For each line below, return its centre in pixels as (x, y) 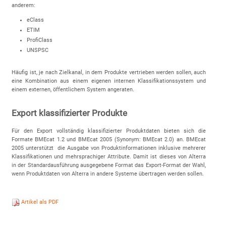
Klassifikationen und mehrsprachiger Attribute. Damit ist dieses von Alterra (109, 156)
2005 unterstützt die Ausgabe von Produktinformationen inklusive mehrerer (109, 148)
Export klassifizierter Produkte (69, 113)
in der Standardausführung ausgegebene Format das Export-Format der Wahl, (109, 165)
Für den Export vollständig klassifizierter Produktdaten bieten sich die (109, 131)
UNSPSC (37, 50)
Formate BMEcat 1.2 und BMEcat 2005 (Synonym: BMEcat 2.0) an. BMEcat (109, 139)
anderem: (23, 6)
